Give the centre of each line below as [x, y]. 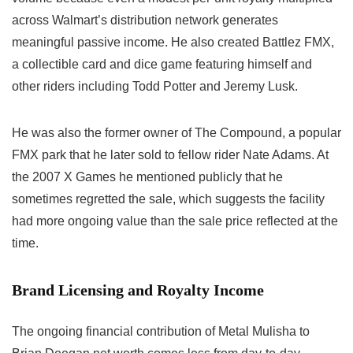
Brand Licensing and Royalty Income [138, 290]
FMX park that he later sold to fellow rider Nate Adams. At [170, 155]
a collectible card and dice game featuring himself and [162, 65]
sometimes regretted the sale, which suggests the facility [168, 199]
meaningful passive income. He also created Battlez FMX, [173, 43]
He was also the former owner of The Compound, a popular [176, 133]
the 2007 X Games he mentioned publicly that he [147, 177]
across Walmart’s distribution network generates [145, 20]
